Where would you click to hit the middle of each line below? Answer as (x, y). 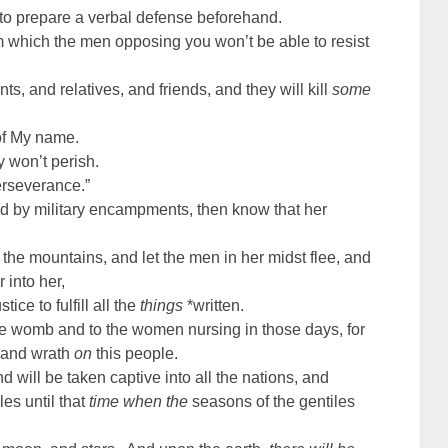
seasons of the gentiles (272, 402)
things (162, 306)
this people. (135, 354)
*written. (214, 306)
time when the (139, 402)
